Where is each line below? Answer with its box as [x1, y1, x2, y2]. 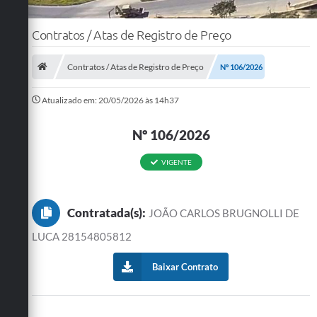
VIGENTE [161, 157, 192, 166]
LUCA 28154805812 [32, 229, 132, 243]
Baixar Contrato [152, 260, 218, 272]
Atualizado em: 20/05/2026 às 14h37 [42, 94, 179, 105]
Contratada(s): [67, 204, 146, 220]
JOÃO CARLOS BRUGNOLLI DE [149, 206, 300, 219]
